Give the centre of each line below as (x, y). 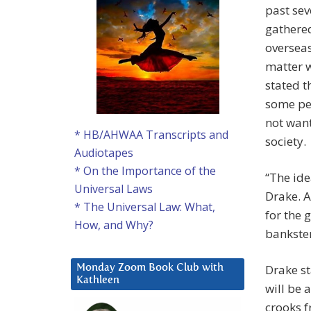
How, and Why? (114, 225)
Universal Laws (114, 189)
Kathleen (98, 280)
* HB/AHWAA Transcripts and (151, 135)
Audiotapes (104, 153)
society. (286, 142)
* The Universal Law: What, (145, 207)
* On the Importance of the (145, 171)
